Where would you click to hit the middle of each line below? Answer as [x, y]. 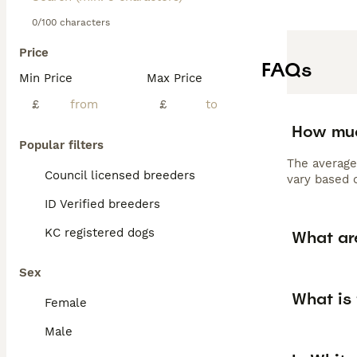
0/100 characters [71, 22]
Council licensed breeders [120, 175]
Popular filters [61, 145]
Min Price [46, 78]
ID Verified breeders [102, 204]
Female [66, 303]
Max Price [175, 78]
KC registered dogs [100, 233]
